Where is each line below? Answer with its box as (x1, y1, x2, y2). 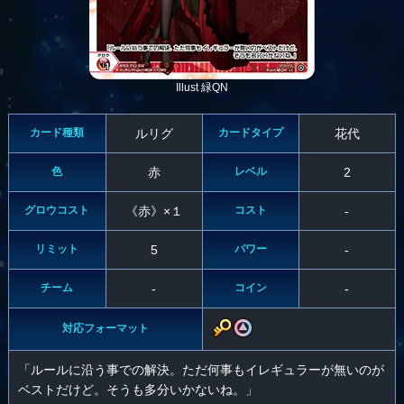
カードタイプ (217, 126, 283, 140)
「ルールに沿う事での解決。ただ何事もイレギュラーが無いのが (17, 363, 384, 378)
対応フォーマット (61, 322, 149, 335)
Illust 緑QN (176, 81, 228, 95)
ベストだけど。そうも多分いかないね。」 (17, 382, 258, 398)
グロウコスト (24, 204, 90, 217)
